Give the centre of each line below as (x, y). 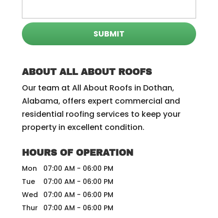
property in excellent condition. (83, 127)
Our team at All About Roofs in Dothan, (98, 88)
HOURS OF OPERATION (77, 153)
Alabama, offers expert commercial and (101, 101)
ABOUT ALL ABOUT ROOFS (87, 72)
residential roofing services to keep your (101, 114)
